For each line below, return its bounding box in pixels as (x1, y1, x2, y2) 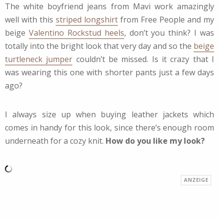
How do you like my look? (106, 135, 205, 146)
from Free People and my (118, 14, 214, 25)
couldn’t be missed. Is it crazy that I (72, 53, 215, 65)
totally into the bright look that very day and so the (5, 40, 194, 51)
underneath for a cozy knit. (5, 135, 106, 146)
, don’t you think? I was (124, 27, 214, 38)
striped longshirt (56, 14, 118, 25)
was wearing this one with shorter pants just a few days (5, 66, 214, 78)
